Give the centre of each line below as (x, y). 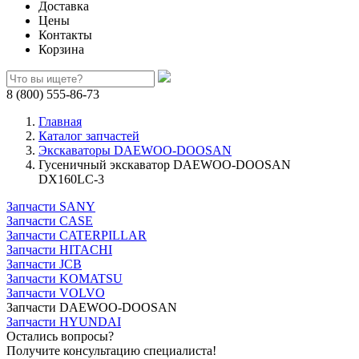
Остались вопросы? (60, 336)
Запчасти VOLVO (56, 293)
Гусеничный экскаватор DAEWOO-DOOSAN (165, 165)
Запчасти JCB (44, 264)
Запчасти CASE (50, 221)
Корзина (61, 49)
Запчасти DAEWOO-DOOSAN (92, 307)
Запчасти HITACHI (59, 250)
